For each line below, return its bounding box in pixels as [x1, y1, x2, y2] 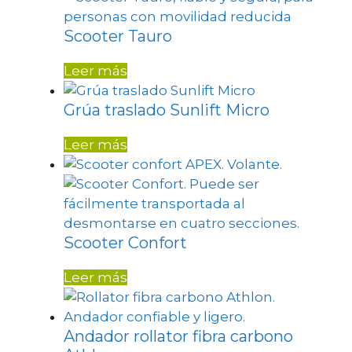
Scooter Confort [64, 233, 187, 253]
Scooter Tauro [64, 27, 172, 46]
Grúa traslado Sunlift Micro [64, 101, 269, 120]
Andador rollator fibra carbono [64, 327, 293, 346]
